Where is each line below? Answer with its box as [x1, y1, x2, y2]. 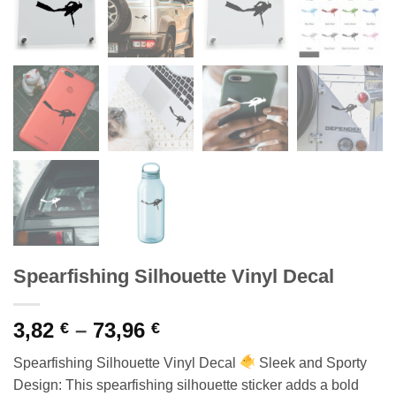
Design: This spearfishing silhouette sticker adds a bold [13, 377, 359, 392]
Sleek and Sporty [255, 354, 368, 370]
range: [159, 338, 224, 362]
